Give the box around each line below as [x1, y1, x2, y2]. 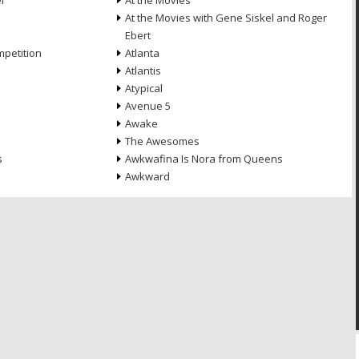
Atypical [124, 81, 163, 95]
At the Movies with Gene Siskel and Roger [124, 10, 327, 25]
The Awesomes [124, 134, 200, 148]
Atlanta [124, 46, 159, 60]
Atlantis [124, 63, 161, 78]
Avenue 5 [124, 99, 171, 113]
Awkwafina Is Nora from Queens [124, 151, 283, 166]
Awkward [124, 169, 170, 184]
